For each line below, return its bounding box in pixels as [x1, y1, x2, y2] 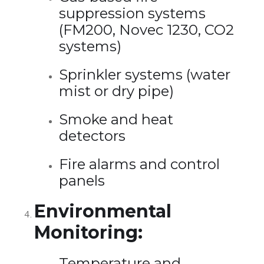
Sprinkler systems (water [59, 65, 230, 83]
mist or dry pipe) [59, 82, 174, 100]
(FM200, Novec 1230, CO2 [59, 21, 234, 38]
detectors [59, 127, 126, 144]
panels [59, 171, 105, 189]
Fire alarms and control [59, 155, 220, 173]
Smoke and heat [59, 110, 173, 128]
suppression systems [59, 4, 206, 22]
